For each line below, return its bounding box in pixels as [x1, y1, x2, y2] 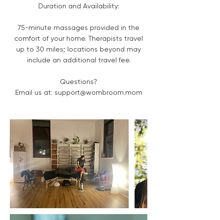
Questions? [60, 77, 97, 85]
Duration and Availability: [38, 1, 119, 10]
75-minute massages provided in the [18, 23, 139, 31]
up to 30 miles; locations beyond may [16, 45, 141, 53]
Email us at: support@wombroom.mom [15, 88, 142, 96]
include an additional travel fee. [27, 55, 131, 64]
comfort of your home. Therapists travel [14, 34, 143, 42]
